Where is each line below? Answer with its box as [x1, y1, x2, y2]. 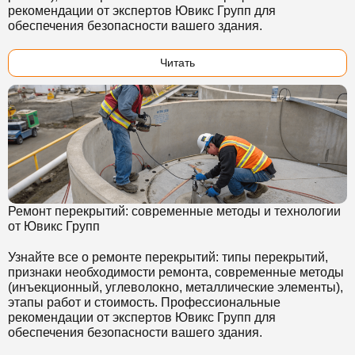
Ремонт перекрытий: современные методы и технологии [8, 204, 341, 218]
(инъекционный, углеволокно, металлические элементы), [8, 281, 343, 294]
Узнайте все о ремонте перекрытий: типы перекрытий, [8, 250, 328, 264]
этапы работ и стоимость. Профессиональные [8, 296, 281, 309]
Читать [160, 56, 195, 69]
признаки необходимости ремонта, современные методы [8, 265, 344, 279]
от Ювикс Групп [8, 219, 100, 233]
